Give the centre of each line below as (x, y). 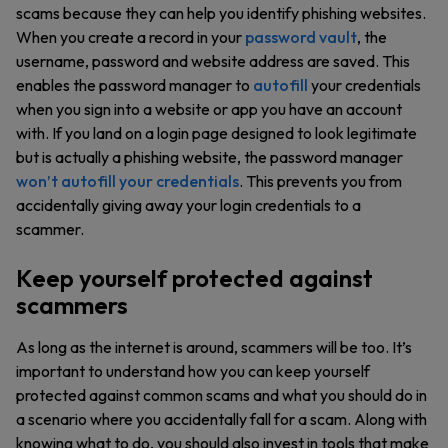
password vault (301, 37)
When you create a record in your (130, 37)
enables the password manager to (134, 85)
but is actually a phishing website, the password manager (209, 157)
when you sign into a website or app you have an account (209, 109)
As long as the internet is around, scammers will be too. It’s (214, 347)
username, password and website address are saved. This (213, 61)
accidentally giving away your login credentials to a (188, 205)
